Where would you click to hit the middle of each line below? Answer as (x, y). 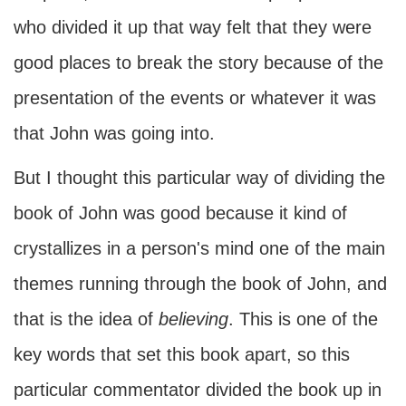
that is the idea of (86, 319)
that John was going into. (114, 133)
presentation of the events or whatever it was (195, 98)
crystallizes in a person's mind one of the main (199, 248)
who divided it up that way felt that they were (193, 27)
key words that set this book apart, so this (182, 354)
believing (193, 319)
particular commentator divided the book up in (198, 390)
